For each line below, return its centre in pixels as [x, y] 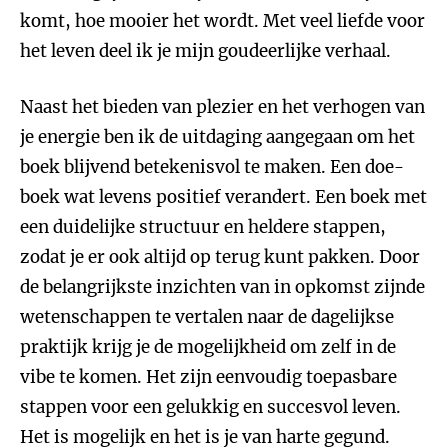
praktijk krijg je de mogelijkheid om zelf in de [208, 347]
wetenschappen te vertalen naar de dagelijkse [207, 317]
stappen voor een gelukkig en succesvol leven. [210, 407]
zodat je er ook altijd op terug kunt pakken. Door [220, 257]
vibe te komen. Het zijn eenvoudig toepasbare [208, 377]
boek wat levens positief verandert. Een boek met [223, 197]
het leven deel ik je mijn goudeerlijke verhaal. [205, 51]
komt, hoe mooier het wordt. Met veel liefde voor [222, 21]
